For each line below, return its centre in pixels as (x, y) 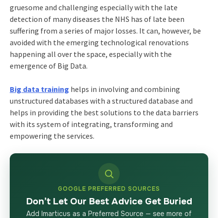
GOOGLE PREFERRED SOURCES (109, 189)
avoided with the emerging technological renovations (99, 42)
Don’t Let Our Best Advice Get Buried (109, 201)
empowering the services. (52, 136)
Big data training (39, 89)
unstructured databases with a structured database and (101, 100)
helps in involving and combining (124, 89)
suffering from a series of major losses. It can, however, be (105, 30)
